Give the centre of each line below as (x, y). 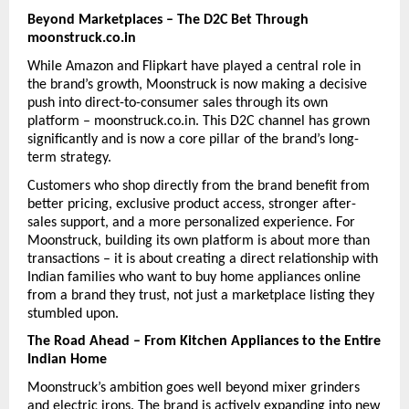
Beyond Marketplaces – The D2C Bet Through (168, 21)
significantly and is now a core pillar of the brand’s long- (193, 139)
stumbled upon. (73, 314)
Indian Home (67, 360)
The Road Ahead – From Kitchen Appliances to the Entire (204, 342)
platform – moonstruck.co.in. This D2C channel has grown (199, 121)
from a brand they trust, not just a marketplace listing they (201, 295)
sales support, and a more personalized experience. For (191, 222)
